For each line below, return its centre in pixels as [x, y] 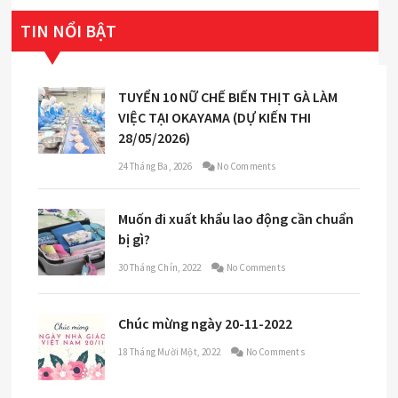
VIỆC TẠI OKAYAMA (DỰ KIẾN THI [215, 117]
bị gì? [135, 239]
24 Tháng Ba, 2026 [155, 166]
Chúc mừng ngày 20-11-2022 [206, 323]
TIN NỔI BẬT [69, 30]
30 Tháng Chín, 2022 [160, 267]
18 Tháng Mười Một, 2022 [170, 351]
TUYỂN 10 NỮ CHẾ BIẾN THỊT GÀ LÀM [228, 96]
